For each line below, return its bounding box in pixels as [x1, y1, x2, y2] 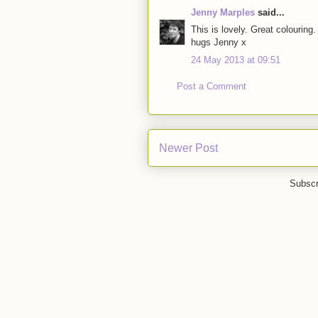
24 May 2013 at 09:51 [191, 54, 280, 65]
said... [255, 6, 285, 18]
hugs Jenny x [191, 37, 246, 48]
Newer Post [159, 141, 218, 154]
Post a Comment [177, 81, 246, 92]
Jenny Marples [191, 6, 255, 18]
